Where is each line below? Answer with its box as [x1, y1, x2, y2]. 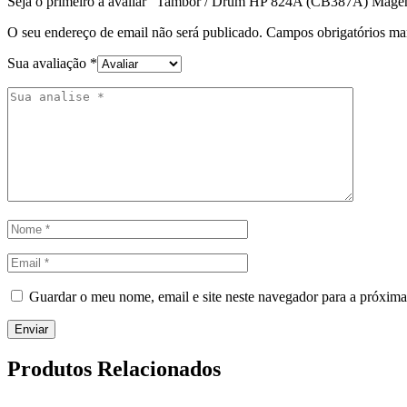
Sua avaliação [7, 55, 90, 72]
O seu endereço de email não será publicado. [7, 25, 263, 41]
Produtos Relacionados [7, 357, 221, 382]
